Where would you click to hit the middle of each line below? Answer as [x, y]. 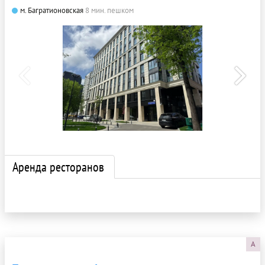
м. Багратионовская [52, 10]
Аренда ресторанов [58, 167]
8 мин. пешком [109, 10]
